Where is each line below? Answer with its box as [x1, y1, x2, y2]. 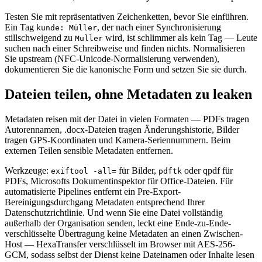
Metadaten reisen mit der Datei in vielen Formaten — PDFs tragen [5, 114, 249, 125]
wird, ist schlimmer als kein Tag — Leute [103, 33, 257, 43]
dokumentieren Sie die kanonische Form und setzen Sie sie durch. [5, 64, 247, 75]
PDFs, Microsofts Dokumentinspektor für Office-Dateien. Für [5, 176, 233, 187]
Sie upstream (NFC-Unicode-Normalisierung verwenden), [5, 54, 219, 64]
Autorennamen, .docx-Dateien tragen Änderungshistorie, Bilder [5, 125, 239, 135]
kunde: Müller [36, 23, 97, 33]
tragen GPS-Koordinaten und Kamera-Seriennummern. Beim [5, 135, 230, 146]
